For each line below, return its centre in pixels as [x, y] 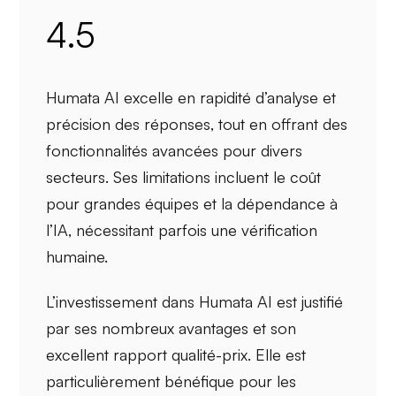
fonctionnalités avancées [133, 150]
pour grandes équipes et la [142, 203]
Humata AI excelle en [123, 97]
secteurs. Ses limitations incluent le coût [184, 176]
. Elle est [277, 355]
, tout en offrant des [279, 123]
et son [273, 328]
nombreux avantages [175, 328]
